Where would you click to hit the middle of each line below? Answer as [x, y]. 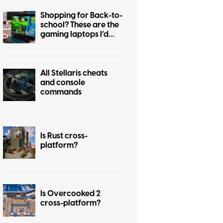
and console [63, 83]
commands [61, 92]
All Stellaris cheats [74, 73]
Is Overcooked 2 [70, 193]
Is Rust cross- [64, 136]
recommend [63, 44]
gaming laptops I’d [74, 34]
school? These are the [80, 25]
